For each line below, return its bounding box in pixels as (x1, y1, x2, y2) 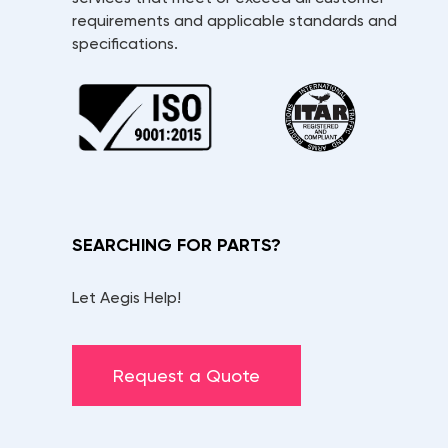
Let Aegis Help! (72, 288, 181, 308)
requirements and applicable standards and (72, 11, 397, 31)
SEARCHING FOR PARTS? (72, 234, 281, 257)
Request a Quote (113, 365, 260, 387)
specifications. (72, 34, 178, 54)
